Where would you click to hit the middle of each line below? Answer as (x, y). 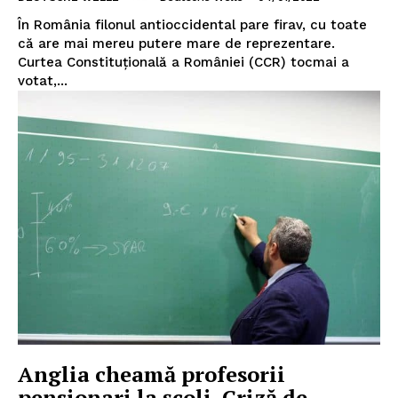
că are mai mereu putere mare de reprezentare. (176, 44)
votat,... (43, 81)
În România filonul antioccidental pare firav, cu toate (192, 25)
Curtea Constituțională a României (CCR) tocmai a (183, 63)
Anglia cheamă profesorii (151, 374)
